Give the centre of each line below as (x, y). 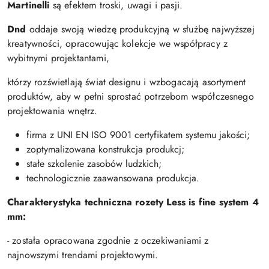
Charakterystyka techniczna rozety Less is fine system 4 (133, 202)
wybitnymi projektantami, (58, 58)
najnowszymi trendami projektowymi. (83, 255)
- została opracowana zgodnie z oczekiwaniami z (108, 240)
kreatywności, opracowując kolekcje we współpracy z (118, 43)
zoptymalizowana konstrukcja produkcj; (105, 149)
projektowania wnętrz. (53, 110)
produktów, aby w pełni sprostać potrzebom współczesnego (131, 96)
